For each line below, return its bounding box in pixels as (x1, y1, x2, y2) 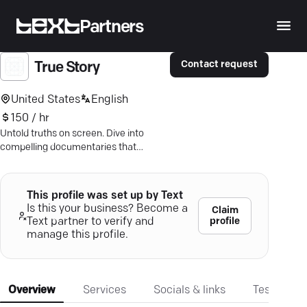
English (91, 94, 128, 106)
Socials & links (153, 285, 225, 296)
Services (83, 285, 126, 296)
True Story (34, 60, 99, 76)
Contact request (181, 60, 258, 71)
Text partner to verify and (26, 217, 154, 228)
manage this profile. (26, 230, 128, 241)
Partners (79, 19, 144, 36)
